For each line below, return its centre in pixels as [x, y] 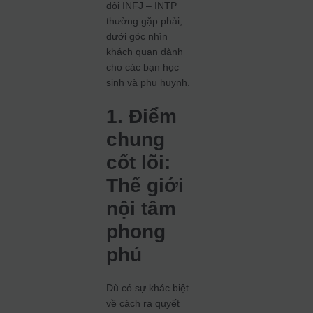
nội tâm [141, 209]
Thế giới [145, 185]
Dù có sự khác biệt [148, 288]
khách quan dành [145, 52]
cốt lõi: [139, 162]
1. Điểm [142, 116]
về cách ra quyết [143, 303]
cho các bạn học [143, 67]
